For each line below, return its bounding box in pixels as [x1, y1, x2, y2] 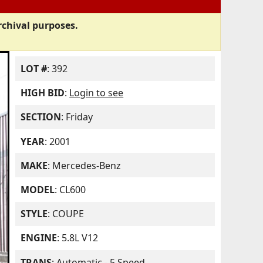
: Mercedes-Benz [48, 159, 122, 172]
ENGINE [21, 231, 58, 245]
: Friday [61, 110, 93, 124]
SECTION [21, 110, 62, 124]
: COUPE [48, 207, 85, 221]
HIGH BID [21, 86, 65, 100]
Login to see [69, 86, 124, 100]
